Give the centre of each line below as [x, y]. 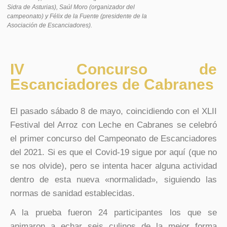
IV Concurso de [113, 69]
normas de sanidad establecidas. [72, 194]
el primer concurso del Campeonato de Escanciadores [113, 139]
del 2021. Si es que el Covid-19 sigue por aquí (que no [113, 153]
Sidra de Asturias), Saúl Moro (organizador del [71, 7]
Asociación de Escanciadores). [50, 26]
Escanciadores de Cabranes [112, 85]
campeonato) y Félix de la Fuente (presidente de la [77, 16]
